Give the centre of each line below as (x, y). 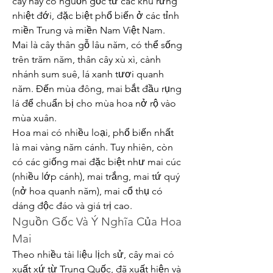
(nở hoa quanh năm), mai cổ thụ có (87, 191)
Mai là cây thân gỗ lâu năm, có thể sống (97, 45)
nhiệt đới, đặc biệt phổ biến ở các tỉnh (96, 16)
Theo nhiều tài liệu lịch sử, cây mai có (93, 254)
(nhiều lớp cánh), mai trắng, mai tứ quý (96, 176)
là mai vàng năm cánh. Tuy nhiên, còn (93, 147)
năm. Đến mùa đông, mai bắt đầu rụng (97, 89)
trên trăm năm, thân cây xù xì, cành (87, 59)
